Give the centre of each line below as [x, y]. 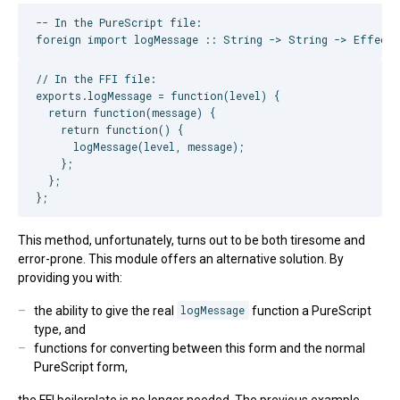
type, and [59, 329]
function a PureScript [310, 310]
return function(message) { [126, 112]
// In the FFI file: [96, 78]
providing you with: [70, 277]
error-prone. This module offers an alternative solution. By [181, 258]
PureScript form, [80, 367]
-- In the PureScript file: [119, 23]
